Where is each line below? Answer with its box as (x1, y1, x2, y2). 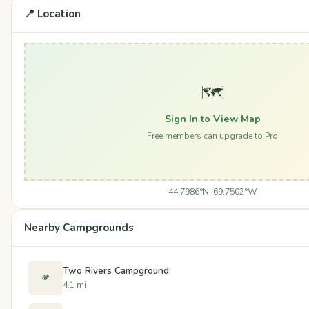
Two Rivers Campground (63, 264, 169, 278)
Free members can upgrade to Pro (147, 130, 278, 142)
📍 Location (24, 6, 81, 21)
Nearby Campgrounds (24, 220, 134, 235)
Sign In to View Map (164, 112, 261, 126)
